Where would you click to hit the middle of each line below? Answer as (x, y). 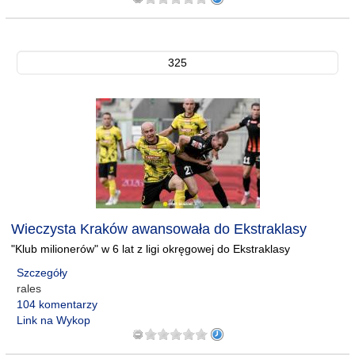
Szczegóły (42, 273)
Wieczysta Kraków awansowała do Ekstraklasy (159, 229)
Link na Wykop (53, 320)
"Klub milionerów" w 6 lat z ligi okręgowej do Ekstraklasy (151, 249)
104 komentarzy (57, 304)
